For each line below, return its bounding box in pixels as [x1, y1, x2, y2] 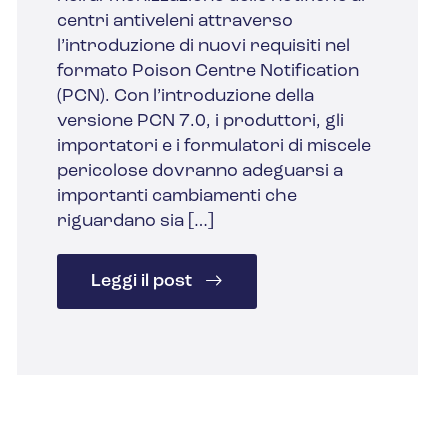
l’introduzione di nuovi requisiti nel [56, 37, 350, 57]
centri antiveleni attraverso [56, 12, 293, 32]
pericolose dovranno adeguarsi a [56, 162, 343, 182]
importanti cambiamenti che [56, 187, 297, 207]
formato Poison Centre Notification [56, 62, 359, 82]
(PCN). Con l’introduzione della [56, 87, 314, 107]
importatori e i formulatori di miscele [56, 137, 371, 157]
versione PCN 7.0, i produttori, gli [56, 112, 344, 132]
